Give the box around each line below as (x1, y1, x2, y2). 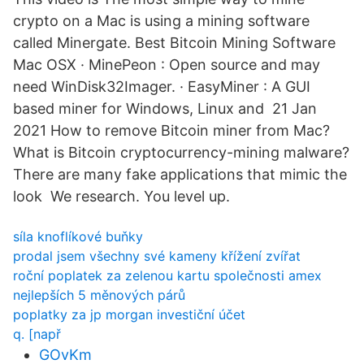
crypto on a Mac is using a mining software (13, 12, 310, 29)
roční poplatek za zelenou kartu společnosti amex (13, 267, 322, 284)
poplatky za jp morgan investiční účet (13, 306, 245, 323)
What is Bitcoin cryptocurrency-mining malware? (13, 144, 349, 161)
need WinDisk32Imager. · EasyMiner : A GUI (13, 78, 310, 95)
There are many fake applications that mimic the (13, 166, 347, 183)
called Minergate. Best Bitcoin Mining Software (13, 34, 336, 51)
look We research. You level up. (13, 188, 230, 205)
